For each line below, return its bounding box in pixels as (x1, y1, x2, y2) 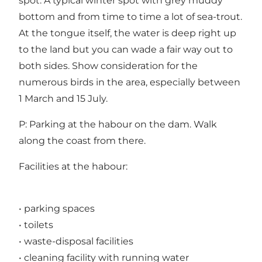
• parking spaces (19, 202, 95, 214)
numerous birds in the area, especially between (19, 76, 240, 88)
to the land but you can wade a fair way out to (19, 43, 233, 55)
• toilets (19, 219, 53, 230)
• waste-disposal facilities (19, 235, 133, 247)
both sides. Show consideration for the (19, 60, 198, 71)
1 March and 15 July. (19, 92, 108, 104)
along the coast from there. (19, 135, 146, 146)
